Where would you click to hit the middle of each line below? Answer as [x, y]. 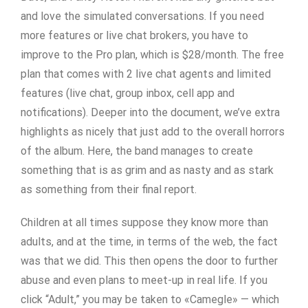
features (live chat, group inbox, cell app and [128, 93]
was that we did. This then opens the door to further [149, 261]
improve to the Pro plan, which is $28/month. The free [152, 55]
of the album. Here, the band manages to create [137, 151]
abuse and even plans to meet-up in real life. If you [144, 280]
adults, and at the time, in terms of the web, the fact [149, 242]
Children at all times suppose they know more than [144, 222]
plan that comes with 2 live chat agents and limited [146, 74]
